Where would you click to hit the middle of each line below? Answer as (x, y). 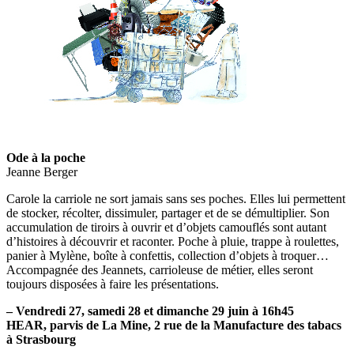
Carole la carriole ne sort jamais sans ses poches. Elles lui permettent (176, 198)
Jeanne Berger (42, 171)
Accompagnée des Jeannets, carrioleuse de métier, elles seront (160, 269)
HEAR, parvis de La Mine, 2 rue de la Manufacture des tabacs (174, 325)
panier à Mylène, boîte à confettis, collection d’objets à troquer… (168, 255)
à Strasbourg (41, 339)
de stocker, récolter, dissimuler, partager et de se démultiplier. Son (168, 213)
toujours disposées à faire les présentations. (113, 284)
